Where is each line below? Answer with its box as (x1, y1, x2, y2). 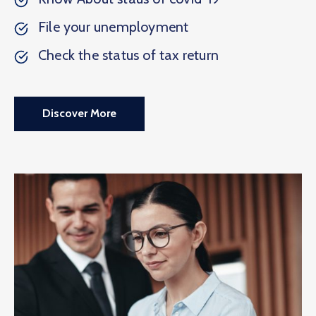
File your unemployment (38, 18, 189, 36)
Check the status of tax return (38, 47, 219, 64)
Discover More (42, 107, 116, 121)
